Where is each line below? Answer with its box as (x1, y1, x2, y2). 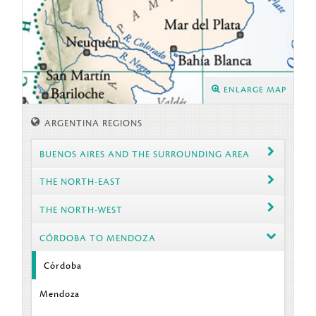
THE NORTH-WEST (39, 203, 123, 216)
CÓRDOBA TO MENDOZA (39, 231, 157, 244)
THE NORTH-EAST (39, 176, 122, 188)
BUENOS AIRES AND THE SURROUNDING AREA (39, 147, 250, 160)
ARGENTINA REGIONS (42, 116, 143, 129)
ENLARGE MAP (221, 85, 287, 96)
